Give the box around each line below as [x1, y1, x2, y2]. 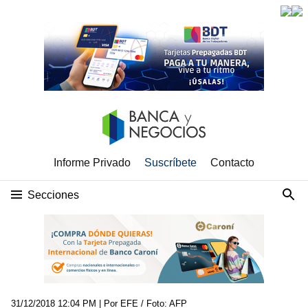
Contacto [210, 157, 254, 168]
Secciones [27, 189, 79, 201]
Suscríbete [144, 157, 197, 168]
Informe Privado [54, 157, 131, 168]
